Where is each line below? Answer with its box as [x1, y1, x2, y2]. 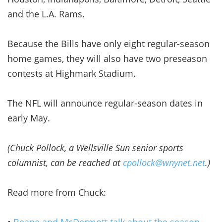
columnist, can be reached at [7, 156, 123, 168]
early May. [7, 111, 50, 124]
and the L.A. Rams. [7, 7, 85, 20]
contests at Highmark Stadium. [7, 67, 136, 79]
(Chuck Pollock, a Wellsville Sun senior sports [7, 141, 183, 154]
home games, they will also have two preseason [7, 52, 207, 64]
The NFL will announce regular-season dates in [7, 97, 203, 109]
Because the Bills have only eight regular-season [7, 37, 210, 50]
